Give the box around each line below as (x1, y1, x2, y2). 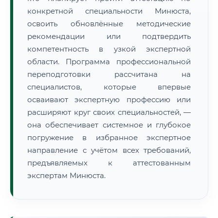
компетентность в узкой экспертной (27, 44, 191, 54)
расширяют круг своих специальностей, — (27, 108, 191, 117)
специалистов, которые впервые (27, 82, 191, 91)
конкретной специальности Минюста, (27, 6, 191, 16)
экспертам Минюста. (27, 171, 106, 180)
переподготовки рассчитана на (27, 70, 191, 79)
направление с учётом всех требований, (27, 145, 191, 155)
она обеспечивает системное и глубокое (27, 120, 191, 129)
